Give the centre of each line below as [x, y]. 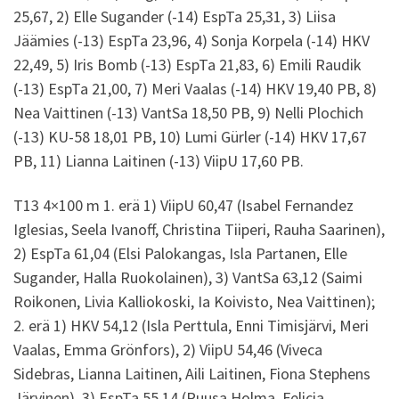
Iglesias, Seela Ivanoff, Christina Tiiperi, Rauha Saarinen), [199, 229]
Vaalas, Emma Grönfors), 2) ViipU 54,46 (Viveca [168, 349]
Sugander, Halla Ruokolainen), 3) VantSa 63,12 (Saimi [188, 277]
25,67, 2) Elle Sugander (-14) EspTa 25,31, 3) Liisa [175, 17]
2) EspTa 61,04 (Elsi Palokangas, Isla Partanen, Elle [180, 253]
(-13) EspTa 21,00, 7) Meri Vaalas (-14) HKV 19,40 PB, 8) [195, 89]
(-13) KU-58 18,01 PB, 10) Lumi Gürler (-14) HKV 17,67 [190, 137]
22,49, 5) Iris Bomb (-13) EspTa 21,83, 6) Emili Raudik [187, 65]
